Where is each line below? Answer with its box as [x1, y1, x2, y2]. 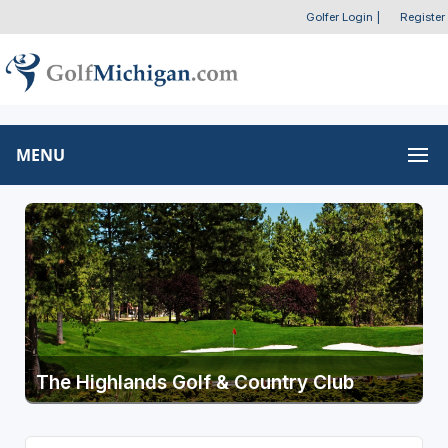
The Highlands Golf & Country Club [35, 370, 354, 394]
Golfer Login [305, 10, 373, 24]
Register [400, 10, 445, 24]
